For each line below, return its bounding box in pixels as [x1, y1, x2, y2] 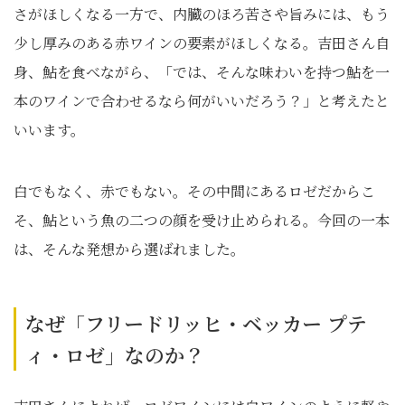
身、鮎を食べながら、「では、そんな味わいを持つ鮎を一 [14, 61, 390, 82]
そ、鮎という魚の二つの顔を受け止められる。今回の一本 [14, 210, 390, 231]
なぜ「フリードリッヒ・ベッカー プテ [25, 309, 367, 337]
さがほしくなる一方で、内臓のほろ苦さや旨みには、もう [14, 4, 390, 24]
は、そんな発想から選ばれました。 [14, 239, 245, 259]
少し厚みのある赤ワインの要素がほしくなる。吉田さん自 [14, 33, 390, 53]
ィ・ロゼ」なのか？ [25, 341, 204, 369]
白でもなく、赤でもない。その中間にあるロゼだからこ [14, 181, 375, 202]
